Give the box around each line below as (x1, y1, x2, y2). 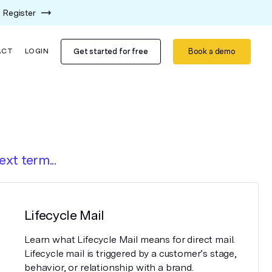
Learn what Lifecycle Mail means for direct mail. (24, 234, 236, 245)
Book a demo (188, 46, 236, 56)
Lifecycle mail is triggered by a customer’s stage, (24, 248, 237, 259)
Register (3, 8, 36, 18)
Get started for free (73, 46, 148, 56)
